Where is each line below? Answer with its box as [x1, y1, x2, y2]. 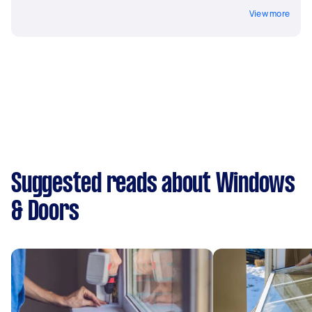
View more [249, 7, 290, 19]
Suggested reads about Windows [11, 171, 295, 197]
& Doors [11, 199, 79, 225]
